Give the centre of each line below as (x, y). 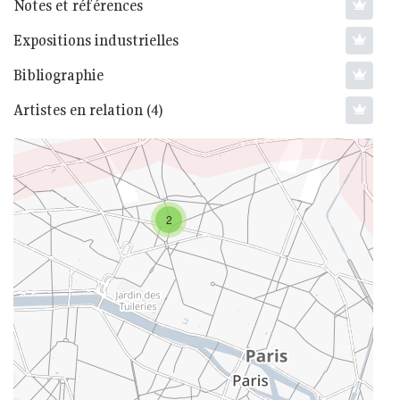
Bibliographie (58, 75)
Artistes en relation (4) (88, 110)
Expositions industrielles (96, 40)
